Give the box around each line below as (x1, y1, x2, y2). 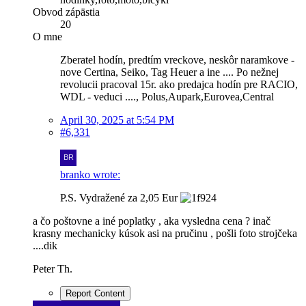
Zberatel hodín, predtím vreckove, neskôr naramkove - (60, 53, 294, 66)
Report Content (66, 288, 125, 298)
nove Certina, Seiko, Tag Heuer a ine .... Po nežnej (60, 66, 279, 78)
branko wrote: (60, 168, 120, 180)
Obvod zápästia (33, 5, 100, 18)
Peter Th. (33, 262, 72, 275)
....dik (33, 239, 57, 251)
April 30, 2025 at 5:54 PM (60, 113, 174, 126)
